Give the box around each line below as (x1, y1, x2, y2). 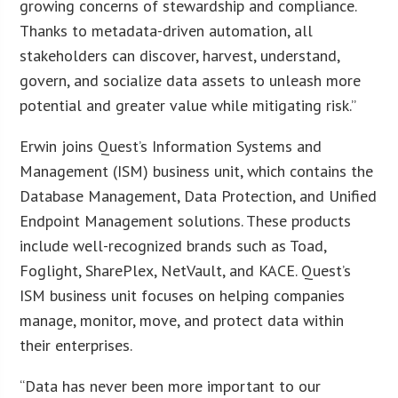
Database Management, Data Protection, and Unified (20, 185, 378, 206)
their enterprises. (20, 334, 133, 355)
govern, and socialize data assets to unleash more (20, 69, 362, 91)
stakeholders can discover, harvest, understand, (20, 44, 340, 66)
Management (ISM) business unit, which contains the (20, 160, 374, 181)
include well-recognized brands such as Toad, (20, 235, 327, 256)
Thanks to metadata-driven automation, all (20, 20, 314, 41)
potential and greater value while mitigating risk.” (20, 94, 357, 115)
